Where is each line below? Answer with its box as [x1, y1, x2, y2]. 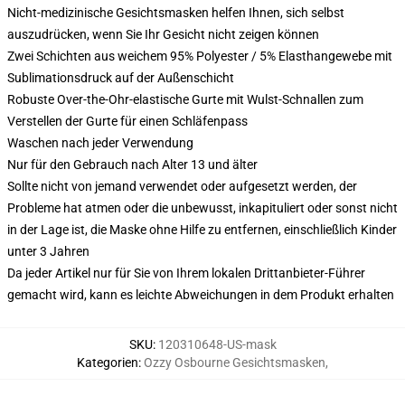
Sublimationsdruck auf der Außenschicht [7, 71, 234, 85]
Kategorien [77, 355, 138, 370]
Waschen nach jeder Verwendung [7, 136, 193, 150]
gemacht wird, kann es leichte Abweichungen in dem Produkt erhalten [7, 287, 394, 302]
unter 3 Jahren [7, 244, 89, 259]
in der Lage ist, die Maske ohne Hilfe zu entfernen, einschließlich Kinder [7, 222, 397, 237]
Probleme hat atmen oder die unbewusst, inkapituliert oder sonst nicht [7, 201, 398, 215]
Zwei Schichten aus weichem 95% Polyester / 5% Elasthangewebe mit [7, 49, 392, 63]
